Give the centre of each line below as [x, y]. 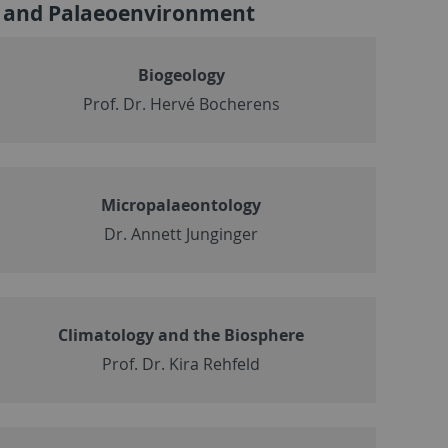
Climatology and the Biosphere [181, 334]
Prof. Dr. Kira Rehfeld [181, 363]
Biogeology [181, 74]
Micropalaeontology [181, 204]
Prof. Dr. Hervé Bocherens [181, 103]
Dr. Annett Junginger [181, 233]
